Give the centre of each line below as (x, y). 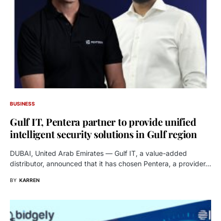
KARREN (29, 180)
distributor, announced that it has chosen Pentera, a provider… (110, 163)
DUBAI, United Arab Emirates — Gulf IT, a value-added (98, 153)
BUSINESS (22, 103)
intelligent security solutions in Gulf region (103, 134)
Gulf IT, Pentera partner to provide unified (103, 121)
